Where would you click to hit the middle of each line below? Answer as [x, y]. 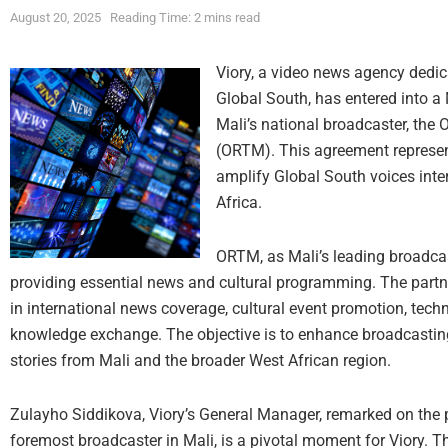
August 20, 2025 [55, 18]
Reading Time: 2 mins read [185, 18]
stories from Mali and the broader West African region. [200, 361]
